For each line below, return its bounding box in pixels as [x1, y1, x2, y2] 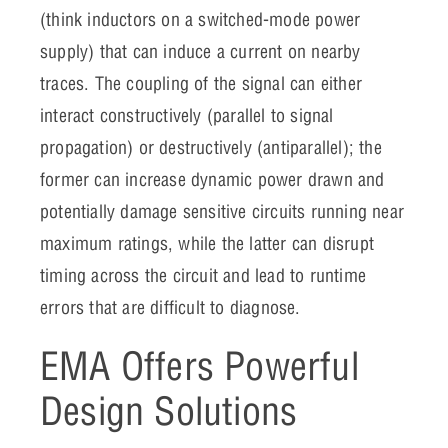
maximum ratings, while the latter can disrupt [40, 232, 375, 256]
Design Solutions [40, 387, 298, 436]
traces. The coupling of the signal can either [40, 72, 363, 96]
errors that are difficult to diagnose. [40, 296, 301, 320]
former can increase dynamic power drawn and [40, 168, 385, 192]
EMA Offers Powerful [40, 342, 359, 391]
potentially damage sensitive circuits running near [40, 200, 405, 224]
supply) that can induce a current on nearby [40, 40, 361, 64]
